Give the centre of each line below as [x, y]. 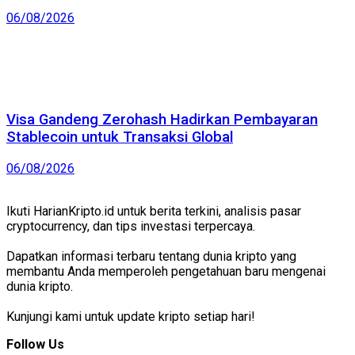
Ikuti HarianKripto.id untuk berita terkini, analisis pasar [154, 211]
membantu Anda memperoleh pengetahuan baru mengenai [166, 271]
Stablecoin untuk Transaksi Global [120, 137]
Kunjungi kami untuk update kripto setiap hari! [131, 317]
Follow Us [35, 344]
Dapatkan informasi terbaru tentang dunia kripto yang [151, 256]
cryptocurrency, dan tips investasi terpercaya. [131, 226]
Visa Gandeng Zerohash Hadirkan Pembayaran [162, 120]
